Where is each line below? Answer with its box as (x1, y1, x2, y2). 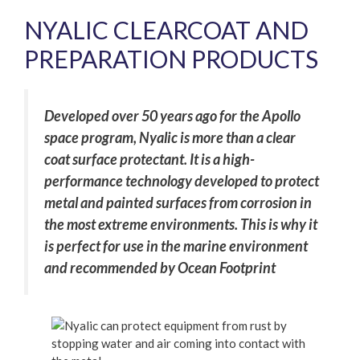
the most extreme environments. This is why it (44, 215, 317, 233)
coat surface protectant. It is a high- (44, 149, 255, 168)
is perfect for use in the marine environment (44, 236, 308, 255)
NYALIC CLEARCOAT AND (24, 14, 309, 44)
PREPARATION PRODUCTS (24, 43, 318, 73)
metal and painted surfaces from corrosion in (44, 193, 312, 211)
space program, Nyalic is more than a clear (44, 128, 296, 146)
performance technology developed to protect (44, 171, 319, 190)
